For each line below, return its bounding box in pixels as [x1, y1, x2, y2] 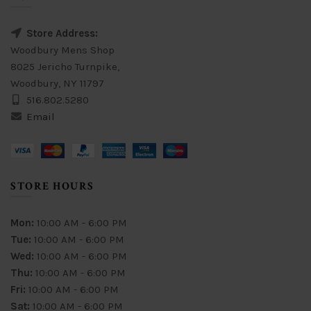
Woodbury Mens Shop [10, 43, 115, 56]
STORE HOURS [10, 179, 94, 194]
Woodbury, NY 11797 [10, 76, 104, 90]
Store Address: [26, 26, 98, 40]
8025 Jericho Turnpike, [10, 60, 119, 73]
